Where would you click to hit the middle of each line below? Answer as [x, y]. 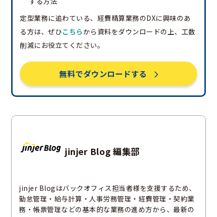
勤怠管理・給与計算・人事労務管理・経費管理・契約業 [107, 198]
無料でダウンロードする [103, 73]
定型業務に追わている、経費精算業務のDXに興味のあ [105, 18]
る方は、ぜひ [41, 31]
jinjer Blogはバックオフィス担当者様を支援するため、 [108, 188]
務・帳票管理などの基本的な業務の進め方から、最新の [107, 209]
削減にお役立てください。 [62, 45]
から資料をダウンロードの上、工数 [139, 31]
